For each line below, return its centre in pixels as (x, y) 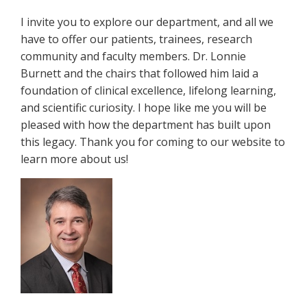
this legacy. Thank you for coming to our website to (153, 142)
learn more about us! (74, 159)
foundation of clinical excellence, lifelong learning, (148, 90)
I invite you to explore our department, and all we (147, 22)
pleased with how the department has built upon (146, 125)
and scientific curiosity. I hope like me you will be (144, 108)
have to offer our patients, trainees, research (136, 39)
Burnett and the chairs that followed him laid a (139, 73)
